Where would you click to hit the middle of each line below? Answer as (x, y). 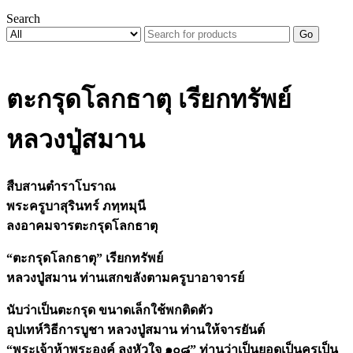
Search (23, 19)
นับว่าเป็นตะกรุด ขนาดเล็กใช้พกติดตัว (111, 310)
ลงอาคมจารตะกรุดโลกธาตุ (82, 225)
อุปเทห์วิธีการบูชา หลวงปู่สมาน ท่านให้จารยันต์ (136, 329)
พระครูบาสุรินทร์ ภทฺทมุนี (76, 206)
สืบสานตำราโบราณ (61, 186)
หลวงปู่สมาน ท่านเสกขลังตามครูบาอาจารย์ (125, 277)
